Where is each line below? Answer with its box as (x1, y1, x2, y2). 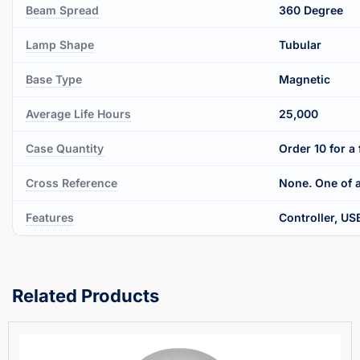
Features (26, 210, 74, 224)
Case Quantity (26, 141, 104, 155)
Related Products (12, 284, 159, 306)
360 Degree (279, 2, 343, 17)
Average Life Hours (26, 106, 131, 121)
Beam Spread (26, 2, 99, 17)
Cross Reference (26, 175, 117, 190)
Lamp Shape (26, 37, 94, 51)
